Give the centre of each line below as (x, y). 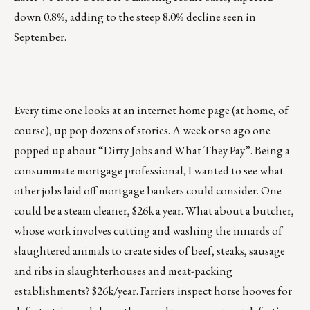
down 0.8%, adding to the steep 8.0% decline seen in (135, 17)
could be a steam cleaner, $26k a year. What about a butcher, (154, 211)
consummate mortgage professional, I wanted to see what (149, 171)
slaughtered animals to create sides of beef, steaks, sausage (149, 251)
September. (40, 37)
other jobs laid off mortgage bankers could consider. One (148, 191)
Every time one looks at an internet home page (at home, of (151, 110)
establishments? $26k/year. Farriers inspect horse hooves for (153, 291)
